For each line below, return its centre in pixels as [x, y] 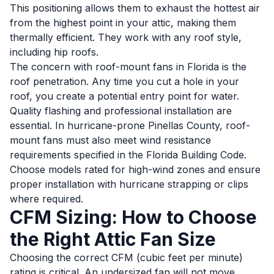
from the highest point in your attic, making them [123, 23]
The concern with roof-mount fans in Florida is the [128, 67]
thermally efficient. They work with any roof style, [126, 37]
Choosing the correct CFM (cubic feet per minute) [126, 257]
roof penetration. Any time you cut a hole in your [124, 81]
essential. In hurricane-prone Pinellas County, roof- [130, 125]
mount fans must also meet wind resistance [110, 140]
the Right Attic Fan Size [113, 239]
